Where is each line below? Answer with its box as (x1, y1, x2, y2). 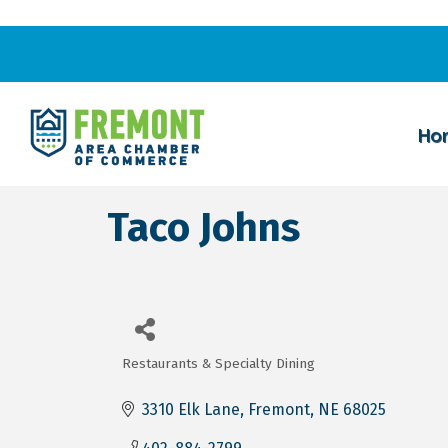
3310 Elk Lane (142, 399, 240, 419)
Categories (121, 365, 223, 390)
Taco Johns (107, 203, 300, 252)
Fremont (248, 399, 310, 419)
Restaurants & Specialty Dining (122, 354, 315, 372)
